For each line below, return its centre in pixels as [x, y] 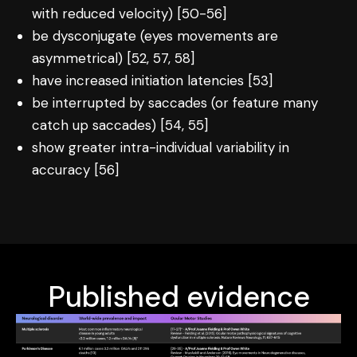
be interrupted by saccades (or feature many [175, 102]
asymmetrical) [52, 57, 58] [114, 58]
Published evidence [178, 296]
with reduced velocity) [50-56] [129, 13]
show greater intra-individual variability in [161, 147]
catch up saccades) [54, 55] [120, 125]
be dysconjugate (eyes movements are [155, 35]
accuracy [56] [76, 169]
